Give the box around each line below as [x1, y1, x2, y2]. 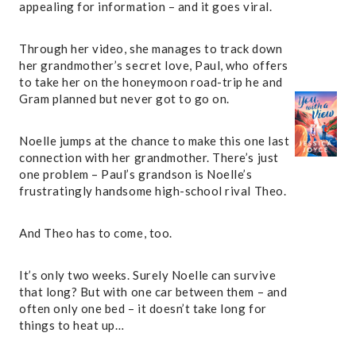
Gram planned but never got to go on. [19, 91, 230, 106]
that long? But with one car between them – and [19, 284, 288, 299]
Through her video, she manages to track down [19, 41, 283, 56]
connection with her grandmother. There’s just [19, 149, 279, 164]
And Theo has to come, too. [19, 225, 172, 240]
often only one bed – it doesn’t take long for [19, 300, 267, 315]
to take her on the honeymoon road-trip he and [19, 74, 283, 89]
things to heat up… [19, 317, 125, 332]
